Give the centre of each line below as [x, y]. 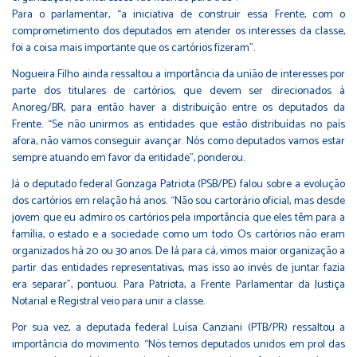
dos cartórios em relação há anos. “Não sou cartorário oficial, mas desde [178, 201]
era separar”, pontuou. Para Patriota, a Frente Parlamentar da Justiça [178, 284]
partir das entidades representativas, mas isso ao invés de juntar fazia [178, 268]
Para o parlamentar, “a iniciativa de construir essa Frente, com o [178, 14]
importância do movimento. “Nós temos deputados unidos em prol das [178, 344]
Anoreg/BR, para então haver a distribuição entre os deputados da [178, 108]
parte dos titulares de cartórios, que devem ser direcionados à [178, 91]
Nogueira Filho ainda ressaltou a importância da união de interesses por [178, 74]
